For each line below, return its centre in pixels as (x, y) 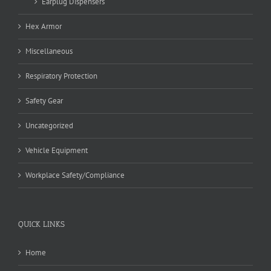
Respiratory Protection (61, 76)
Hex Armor (44, 27)
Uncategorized (49, 126)
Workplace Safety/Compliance (75, 175)
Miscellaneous (49, 51)
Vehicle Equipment (57, 151)
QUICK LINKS (41, 224)
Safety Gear (44, 101)
